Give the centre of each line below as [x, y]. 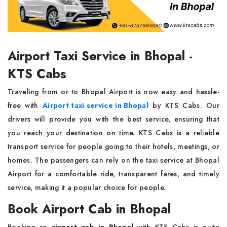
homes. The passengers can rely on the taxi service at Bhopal [113, 160]
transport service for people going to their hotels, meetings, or [113, 146]
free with [25, 105]
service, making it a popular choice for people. [87, 187]
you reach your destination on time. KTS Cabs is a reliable [113, 133]
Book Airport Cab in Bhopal [89, 209]
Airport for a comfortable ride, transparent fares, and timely [113, 174]
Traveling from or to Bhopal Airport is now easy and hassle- [113, 92]
